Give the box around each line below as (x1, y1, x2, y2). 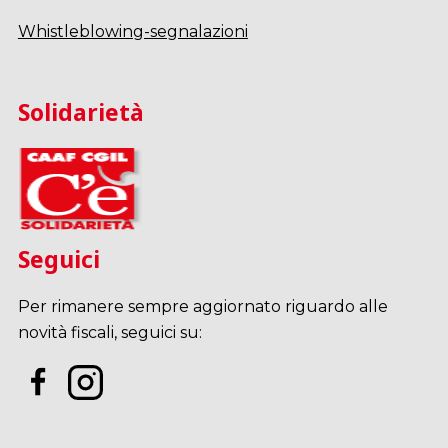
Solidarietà (17, 96, 144, 129)
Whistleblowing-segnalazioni (17, 22, 248, 42)
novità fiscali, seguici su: (17, 323, 202, 343)
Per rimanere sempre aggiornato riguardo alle (17, 297, 388, 317)
